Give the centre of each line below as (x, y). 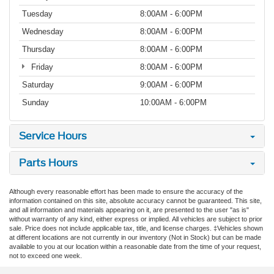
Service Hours (53, 136)
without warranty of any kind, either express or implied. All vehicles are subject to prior (136, 219)
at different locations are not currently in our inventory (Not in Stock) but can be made (135, 237)
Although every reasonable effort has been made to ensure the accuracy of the (126, 191)
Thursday (39, 49)
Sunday (35, 102)
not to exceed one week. (46, 255)
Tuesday (37, 13)
